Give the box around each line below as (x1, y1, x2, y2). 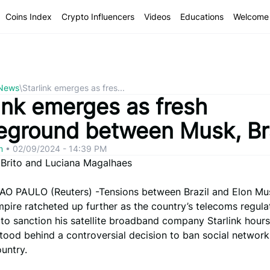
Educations (180, 11, 224, 22)
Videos (144, 11, 171, 22)
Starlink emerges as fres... (22, 83, 125, 93)
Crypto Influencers (61, 11, 134, 22)
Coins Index (5, 11, 52, 22)
